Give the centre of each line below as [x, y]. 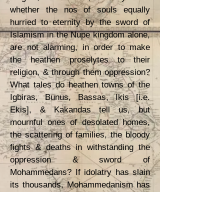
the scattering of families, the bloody [80, 135]
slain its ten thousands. [53, 197]
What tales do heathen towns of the [80, 85]
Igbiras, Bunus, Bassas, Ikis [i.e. [80, 97]
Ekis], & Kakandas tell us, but [80, 110]
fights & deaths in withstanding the [80, 147]
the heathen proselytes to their [80, 60]
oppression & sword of [80, 160]
